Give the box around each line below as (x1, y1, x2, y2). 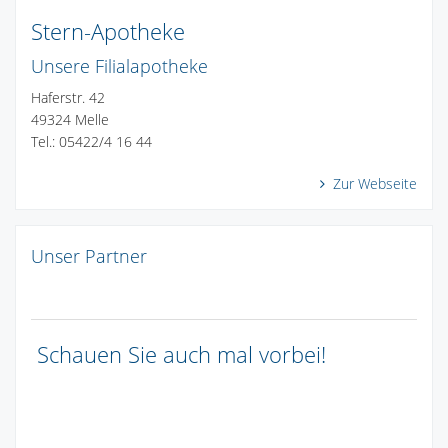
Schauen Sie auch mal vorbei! (31, 339, 326, 370)
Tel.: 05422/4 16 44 (31, 131, 152, 151)
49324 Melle (31, 109, 125, 129)
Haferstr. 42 (31, 87, 105, 107)
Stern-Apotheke (31, 15, 185, 46)
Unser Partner (31, 244, 147, 269)
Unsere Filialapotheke (31, 53, 208, 78)
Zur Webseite (329, 173, 417, 193)
